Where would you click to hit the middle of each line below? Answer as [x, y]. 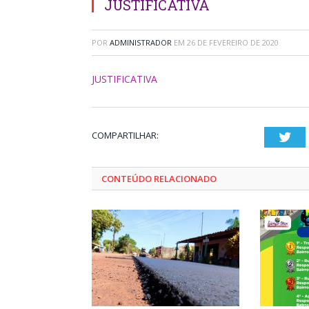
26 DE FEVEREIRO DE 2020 [233, 42]
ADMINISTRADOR [141, 42]
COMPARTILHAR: [125, 135]
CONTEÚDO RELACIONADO [159, 179]
